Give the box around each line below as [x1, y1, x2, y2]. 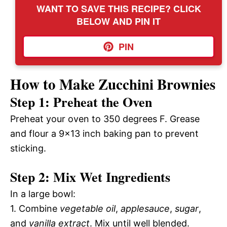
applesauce [121, 203, 170, 214]
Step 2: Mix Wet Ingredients [10, 167, 170, 186]
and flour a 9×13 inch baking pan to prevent [10, 128, 199, 139]
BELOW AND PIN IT [77, 15, 161, 28]
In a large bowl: [10, 188, 75, 199]
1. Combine [10, 203, 60, 214]
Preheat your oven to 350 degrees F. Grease [10, 113, 200, 124]
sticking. [10, 142, 46, 154]
